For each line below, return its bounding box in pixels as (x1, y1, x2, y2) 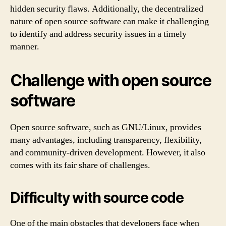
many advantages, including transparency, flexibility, (10, 134, 202, 146)
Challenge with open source (10, 71, 211, 90)
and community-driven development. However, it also (10, 147, 205, 158)
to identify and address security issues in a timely (10, 28, 187, 40)
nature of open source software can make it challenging (10, 16, 209, 27)
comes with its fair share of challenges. (10, 159, 150, 171)
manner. (10, 41, 39, 52)
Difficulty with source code (10, 189, 184, 206)
